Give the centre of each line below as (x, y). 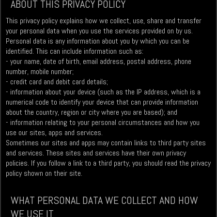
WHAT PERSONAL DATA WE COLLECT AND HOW (105, 200)
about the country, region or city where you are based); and (92, 112)
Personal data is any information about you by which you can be (98, 41)
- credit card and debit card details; (57, 82)
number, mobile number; (40, 72)
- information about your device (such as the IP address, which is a (103, 92)
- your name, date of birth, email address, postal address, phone (99, 62)
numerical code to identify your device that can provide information (102, 102)
